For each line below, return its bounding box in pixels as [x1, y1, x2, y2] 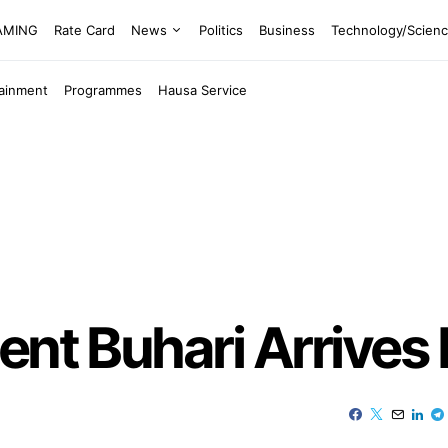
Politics [199, 21, 244, 38]
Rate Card [54, 21, 116, 38]
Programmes [64, 81, 143, 98]
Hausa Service [158, 81, 248, 98]
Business [259, 21, 316, 38]
